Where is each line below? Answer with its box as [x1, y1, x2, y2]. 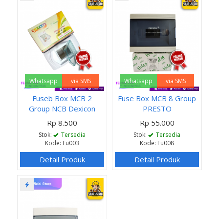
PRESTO [142, 103, 172, 113]
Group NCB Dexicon [29, 103, 95, 113]
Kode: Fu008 [140, 138, 174, 147]
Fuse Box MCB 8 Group [118, 93, 196, 103]
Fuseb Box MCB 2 [32, 93, 92, 103]
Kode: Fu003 [45, 138, 79, 147]
